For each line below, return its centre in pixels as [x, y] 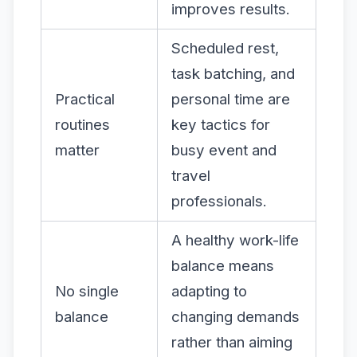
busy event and [224, 150]
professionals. [219, 201]
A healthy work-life [235, 240]
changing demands [235, 316]
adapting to [209, 291]
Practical [85, 99]
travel [191, 175]
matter [77, 150]
